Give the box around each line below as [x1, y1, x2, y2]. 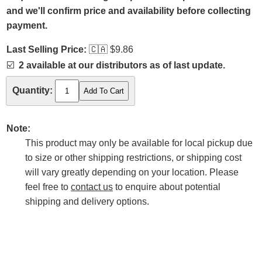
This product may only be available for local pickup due [25, 138, 253, 149]
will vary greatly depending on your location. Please [25, 167, 239, 178]
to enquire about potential [113, 182, 220, 192]
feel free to [25, 182, 71, 192]
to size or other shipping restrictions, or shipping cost [25, 153, 242, 163]
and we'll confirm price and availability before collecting [6, 6, 251, 16]
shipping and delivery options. [25, 196, 149, 207]
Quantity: [12, 85, 53, 96]
